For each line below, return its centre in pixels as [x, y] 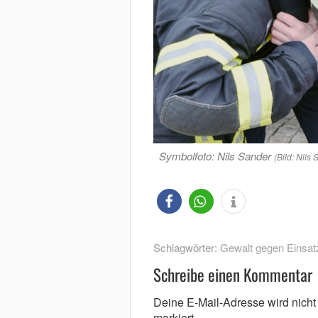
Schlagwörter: [186, 247]
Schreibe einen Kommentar [232, 275]
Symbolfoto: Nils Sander [215, 156]
